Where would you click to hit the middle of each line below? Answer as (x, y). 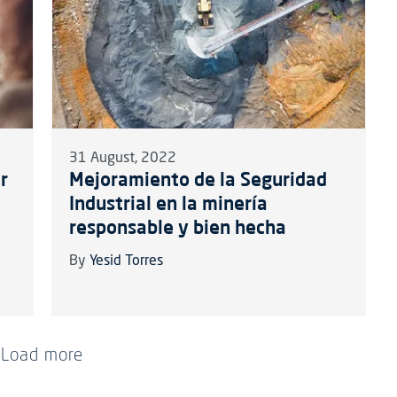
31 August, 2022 (122, 159)
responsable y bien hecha (177, 227)
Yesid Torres (126, 262)
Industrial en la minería (168, 203)
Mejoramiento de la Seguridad (198, 179)
